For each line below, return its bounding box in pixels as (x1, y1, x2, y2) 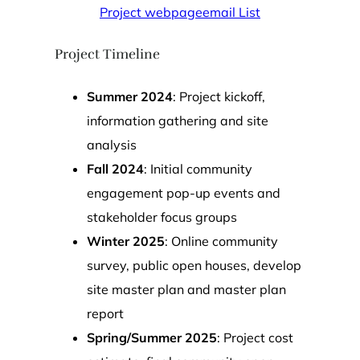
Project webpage (100, 3, 202, 20)
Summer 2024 (87, 88, 173, 104)
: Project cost (217, 329, 293, 346)
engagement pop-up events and (87, 184, 280, 201)
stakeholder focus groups (87, 208, 237, 225)
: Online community (165, 232, 278, 249)
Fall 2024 (87, 160, 144, 177)
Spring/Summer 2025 (87, 329, 217, 346)
